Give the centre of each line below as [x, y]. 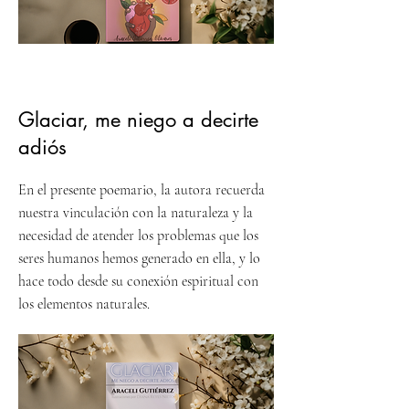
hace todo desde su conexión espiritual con [138, 282]
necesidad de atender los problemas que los [138, 236]
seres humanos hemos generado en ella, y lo [139, 259]
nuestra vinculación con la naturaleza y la [136, 213]
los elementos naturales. [84, 304]
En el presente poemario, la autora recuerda [142, 190]
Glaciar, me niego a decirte [138, 120]
